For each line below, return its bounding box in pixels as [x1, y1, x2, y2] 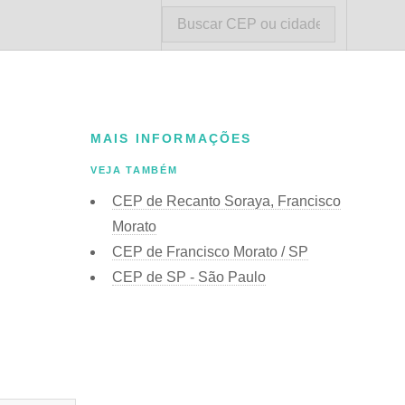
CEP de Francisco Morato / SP [112, 243, 308, 259]
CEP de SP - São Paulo [112, 268, 266, 285]
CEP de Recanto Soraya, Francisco [112, 193, 341, 209]
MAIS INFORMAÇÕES [90, 131, 252, 146]
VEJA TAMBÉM [90, 165, 178, 176]
